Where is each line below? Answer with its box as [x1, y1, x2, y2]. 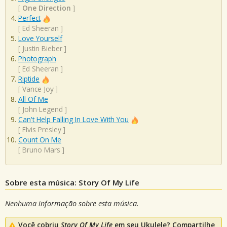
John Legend [22, 104, 63, 115]
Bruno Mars [22, 145, 60, 155]
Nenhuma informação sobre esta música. [5, 198, 139, 208]
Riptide [18, 74, 40, 84]
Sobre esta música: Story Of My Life [5, 177, 139, 187]
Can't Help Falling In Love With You [18, 115, 129, 125]
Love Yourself [18, 33, 62, 44]
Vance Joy [22, 84, 54, 94]
